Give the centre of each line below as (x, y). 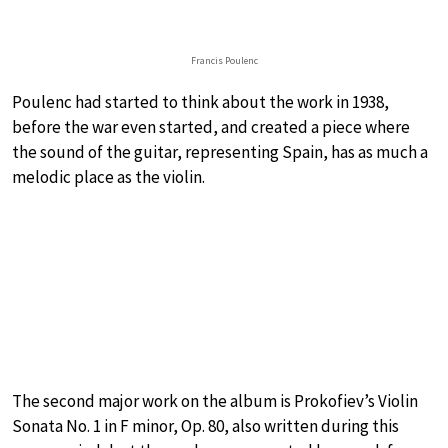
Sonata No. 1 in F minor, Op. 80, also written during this (205, 426)
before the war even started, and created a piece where (211, 127)
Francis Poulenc (224, 61)
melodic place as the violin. (108, 177)
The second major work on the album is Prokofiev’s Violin (215, 401)
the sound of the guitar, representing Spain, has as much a (220, 152)
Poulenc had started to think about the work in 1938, (200, 102)
